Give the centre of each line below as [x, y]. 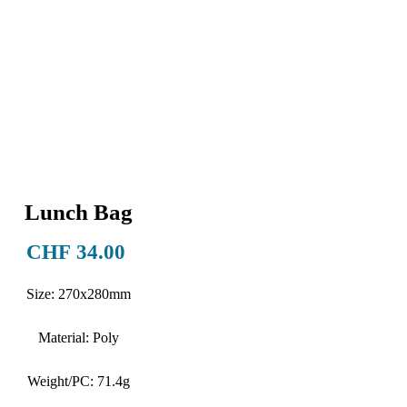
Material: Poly [78, 338]
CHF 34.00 [76, 252]
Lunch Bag [78, 212]
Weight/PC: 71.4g [78, 381]
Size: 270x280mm [78, 294]
